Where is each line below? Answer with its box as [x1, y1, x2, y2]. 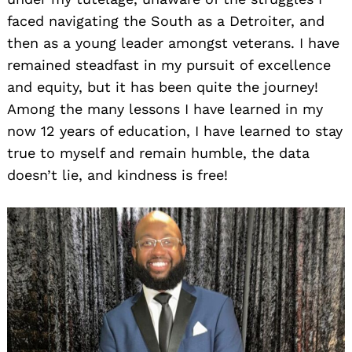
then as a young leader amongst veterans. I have [7, 35, 339, 52]
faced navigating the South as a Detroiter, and [7, 13, 324, 30]
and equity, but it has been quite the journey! [7, 79, 318, 96]
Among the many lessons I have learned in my [7, 101, 323, 118]
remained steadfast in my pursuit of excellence [7, 57, 331, 74]
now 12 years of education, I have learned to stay [7, 123, 343, 140]
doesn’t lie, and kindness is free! [7, 167, 228, 184]
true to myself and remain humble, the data [7, 145, 310, 162]
